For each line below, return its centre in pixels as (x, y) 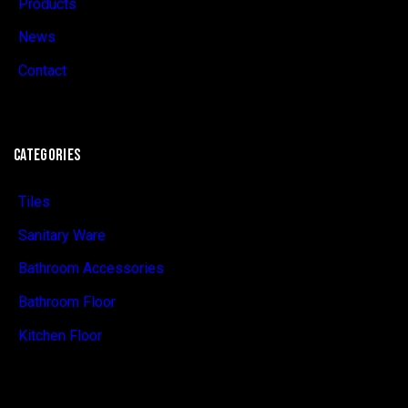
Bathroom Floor (66, 301)
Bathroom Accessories (91, 269)
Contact (42, 70)
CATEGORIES (47, 156)
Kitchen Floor (60, 335)
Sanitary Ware (61, 235)
